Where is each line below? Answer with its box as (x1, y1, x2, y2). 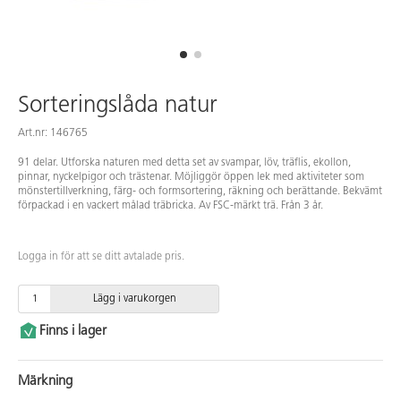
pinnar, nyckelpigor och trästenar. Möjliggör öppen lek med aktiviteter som (18, 172, 364, 183)
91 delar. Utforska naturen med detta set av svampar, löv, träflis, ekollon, (18, 158, 351, 169)
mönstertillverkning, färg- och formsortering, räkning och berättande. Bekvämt (18, 186, 382, 198)
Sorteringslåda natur (18, 94, 218, 119)
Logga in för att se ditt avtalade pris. (18, 252, 184, 263)
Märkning (18, 375, 73, 389)
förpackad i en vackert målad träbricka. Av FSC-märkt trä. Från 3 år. (18, 200, 323, 212)
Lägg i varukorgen (92, 294, 176, 305)
